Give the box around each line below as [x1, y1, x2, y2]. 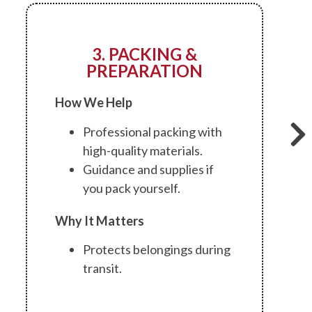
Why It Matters [54, 212, 144, 228]
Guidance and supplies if [82, 161, 214, 177]
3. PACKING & [91, 44, 197, 65]
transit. [82, 260, 122, 276]
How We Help [54, 95, 132, 111]
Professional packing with [82, 123, 222, 139]
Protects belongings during [82, 242, 231, 258]
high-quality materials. [82, 142, 203, 158]
